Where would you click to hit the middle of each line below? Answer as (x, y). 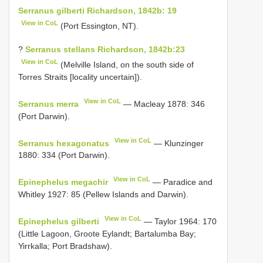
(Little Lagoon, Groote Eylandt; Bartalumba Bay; (107, 233)
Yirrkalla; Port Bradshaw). (65, 246)
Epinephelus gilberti (59, 221)
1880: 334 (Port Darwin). (64, 155)
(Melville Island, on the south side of (126, 65)
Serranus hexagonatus (64, 143)
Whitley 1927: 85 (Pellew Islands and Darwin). (103, 195)
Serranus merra (48, 104)
